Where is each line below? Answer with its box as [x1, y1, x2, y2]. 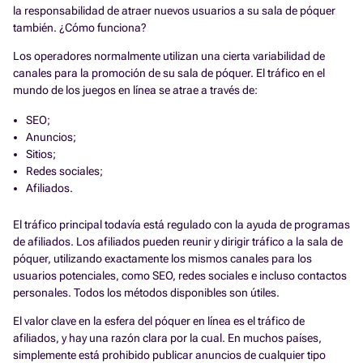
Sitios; [26, 147, 56, 161]
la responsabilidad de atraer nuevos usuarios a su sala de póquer [13, 4, 335, 17]
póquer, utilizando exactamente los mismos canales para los [13, 252, 312, 266]
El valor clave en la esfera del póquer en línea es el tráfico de [13, 314, 305, 328]
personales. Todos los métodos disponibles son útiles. [13, 286, 280, 300]
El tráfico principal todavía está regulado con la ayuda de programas [13, 218, 350, 232]
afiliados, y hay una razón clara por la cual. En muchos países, [13, 331, 322, 345]
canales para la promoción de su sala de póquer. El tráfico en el [13, 66, 325, 80]
